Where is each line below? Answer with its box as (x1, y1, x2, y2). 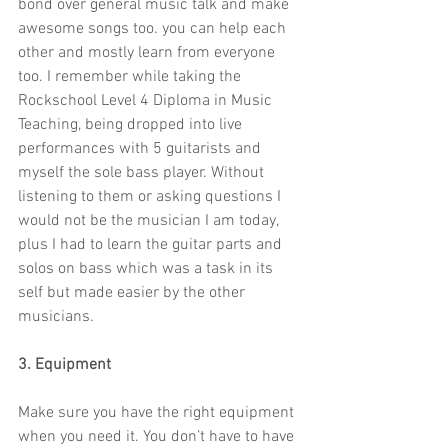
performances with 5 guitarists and (18, 139, 265, 160)
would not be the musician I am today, (18, 211, 282, 232)
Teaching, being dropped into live (18, 115, 246, 136)
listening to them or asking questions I (18, 187, 285, 208)
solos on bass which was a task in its (18, 259, 277, 280)
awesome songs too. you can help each (18, 19, 290, 40)
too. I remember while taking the (18, 67, 245, 88)
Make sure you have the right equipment (18, 403, 298, 424)
